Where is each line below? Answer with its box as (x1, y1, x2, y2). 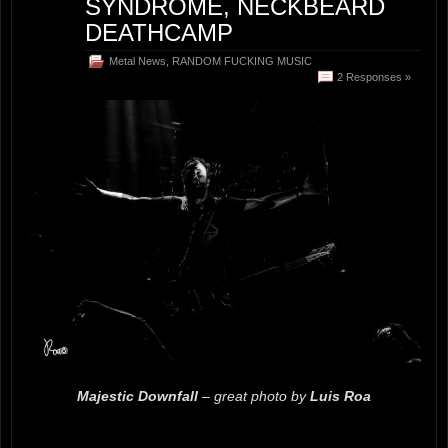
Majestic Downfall (77, 387, 198, 404)
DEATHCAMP (85, 19, 233, 46)
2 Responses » (337, 71, 411, 83)
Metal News (109, 55, 166, 67)
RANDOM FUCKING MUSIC (172, 55, 312, 67)
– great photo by (198, 387, 310, 404)
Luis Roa (310, 387, 371, 404)
